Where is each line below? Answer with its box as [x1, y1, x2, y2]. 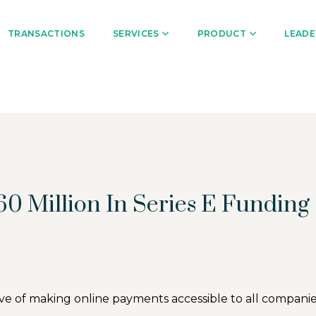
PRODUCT [197, 28, 247, 39]
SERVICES [112, 28, 159, 39]
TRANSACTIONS [8, 28, 85, 39]
